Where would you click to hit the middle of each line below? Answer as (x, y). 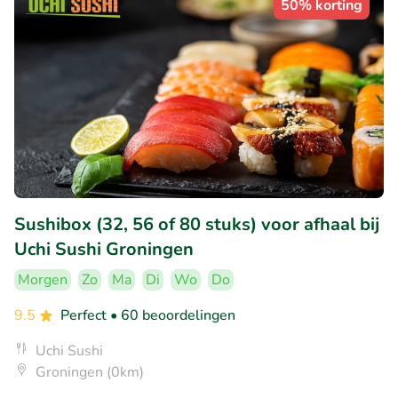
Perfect (85, 316)
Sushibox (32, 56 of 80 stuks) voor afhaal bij (197, 225)
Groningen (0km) (90, 373)
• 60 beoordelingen (173, 316)
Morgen (43, 280)
